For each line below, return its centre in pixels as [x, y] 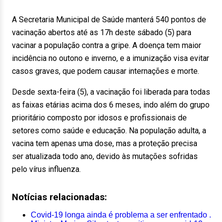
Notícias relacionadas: [59, 197]
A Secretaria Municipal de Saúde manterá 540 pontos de [109, 20]
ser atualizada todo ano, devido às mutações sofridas [105, 156]
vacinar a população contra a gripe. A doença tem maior [107, 45]
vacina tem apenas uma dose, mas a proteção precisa [105, 143]
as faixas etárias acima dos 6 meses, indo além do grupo [111, 105]
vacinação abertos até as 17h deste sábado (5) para [102, 32]
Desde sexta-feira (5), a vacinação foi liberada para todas [111, 92]
